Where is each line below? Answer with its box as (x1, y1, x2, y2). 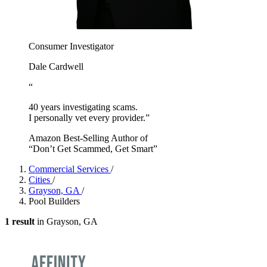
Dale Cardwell (29, 61, 83, 72)
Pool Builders (29, 195, 80, 206)
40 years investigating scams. (29, 101, 138, 112)
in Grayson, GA (35, 216, 98, 226)
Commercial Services (29, 163, 111, 174)
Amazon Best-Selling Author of (29, 132, 148, 143)
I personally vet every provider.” (29, 112, 150, 123)
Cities (29, 174, 52, 185)
